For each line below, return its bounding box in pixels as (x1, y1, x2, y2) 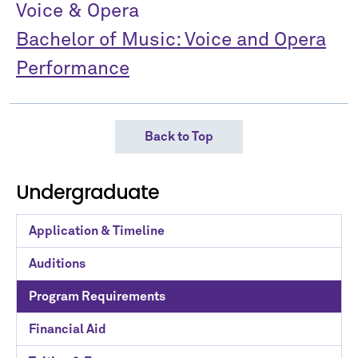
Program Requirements (29, 290, 165, 303)
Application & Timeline (29, 225, 165, 237)
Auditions (29, 257, 86, 270)
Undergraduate (16, 179, 159, 205)
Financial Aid (29, 323, 106, 336)
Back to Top (145, 130, 213, 143)
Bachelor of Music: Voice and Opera (16, 30, 326, 50)
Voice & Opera (16, 2, 139, 21)
